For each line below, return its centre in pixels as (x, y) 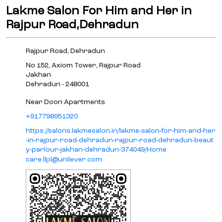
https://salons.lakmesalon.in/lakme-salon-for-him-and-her (121, 131)
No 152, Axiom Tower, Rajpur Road (83, 66)
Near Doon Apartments (65, 102)
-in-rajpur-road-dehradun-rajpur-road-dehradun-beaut (120, 140)
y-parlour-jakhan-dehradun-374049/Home (96, 150)
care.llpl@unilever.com (64, 160)
